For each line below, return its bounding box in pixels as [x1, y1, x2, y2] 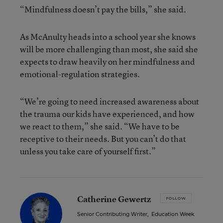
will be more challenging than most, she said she [20, 43, 198, 55]
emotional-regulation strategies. [20, 68, 140, 80]
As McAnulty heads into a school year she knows [20, 30, 196, 42]
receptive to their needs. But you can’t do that [20, 132, 186, 144]
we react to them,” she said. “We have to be [20, 120, 180, 132]
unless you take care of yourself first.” [20, 145, 156, 157]
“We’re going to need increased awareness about [20, 95, 199, 107]
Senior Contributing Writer [77, 211, 147, 218]
